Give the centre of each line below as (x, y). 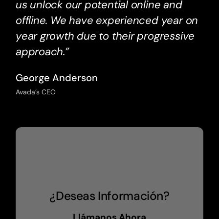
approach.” (42, 52)
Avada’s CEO (35, 92)
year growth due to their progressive (105, 36)
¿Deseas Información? (109, 196)
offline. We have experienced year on (107, 21)
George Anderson (56, 78)
